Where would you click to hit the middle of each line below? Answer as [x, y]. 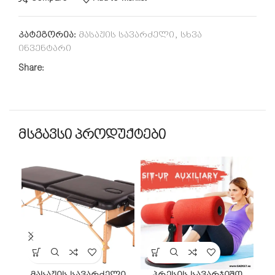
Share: [31, 68]
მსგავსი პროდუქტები [92, 135]
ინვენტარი [45, 48]
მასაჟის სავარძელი [126, 35]
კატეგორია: [47, 35]
